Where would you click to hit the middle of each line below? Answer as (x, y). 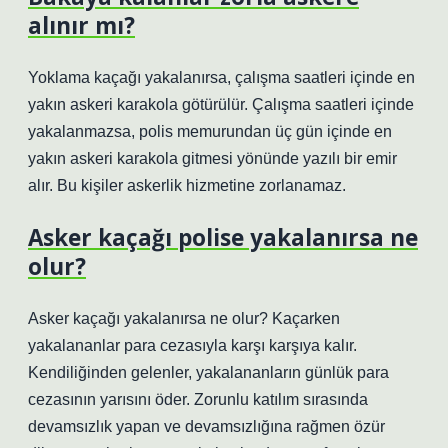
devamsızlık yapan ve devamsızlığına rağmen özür (206, 426)
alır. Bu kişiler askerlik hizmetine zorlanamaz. (187, 185)
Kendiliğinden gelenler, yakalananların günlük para (208, 372)
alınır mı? (81, 25)
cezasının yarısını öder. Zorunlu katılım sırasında (198, 399)
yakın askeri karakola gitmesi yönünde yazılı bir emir (212, 158)
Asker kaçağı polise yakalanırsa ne (223, 237)
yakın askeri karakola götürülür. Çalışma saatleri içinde (221, 104)
